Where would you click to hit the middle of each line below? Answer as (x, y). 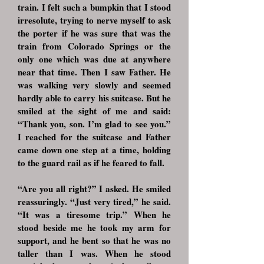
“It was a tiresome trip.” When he (94, 214)
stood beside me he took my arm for (94, 227)
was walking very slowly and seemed (94, 85)
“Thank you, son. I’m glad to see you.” (94, 124)
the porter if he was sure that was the (94, 33)
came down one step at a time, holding (94, 150)
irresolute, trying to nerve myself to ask (94, 20)
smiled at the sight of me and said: (94, 111)
